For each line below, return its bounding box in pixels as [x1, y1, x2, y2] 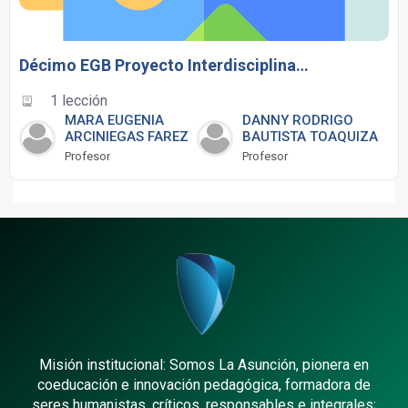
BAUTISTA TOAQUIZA [241, 128, 378, 146]
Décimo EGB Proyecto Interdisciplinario [296, 56, 309, 76]
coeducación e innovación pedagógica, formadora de [37, 376, 371, 394]
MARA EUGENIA [65, 112, 164, 129]
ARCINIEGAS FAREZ [65, 128, 189, 146]
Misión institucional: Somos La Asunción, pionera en [39, 356, 369, 374]
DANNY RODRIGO [241, 112, 353, 129]
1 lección [50, 92, 107, 110]
